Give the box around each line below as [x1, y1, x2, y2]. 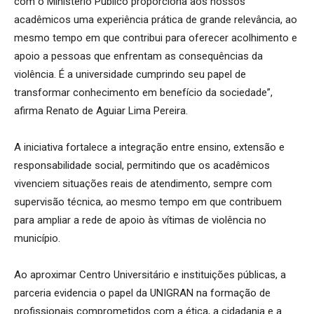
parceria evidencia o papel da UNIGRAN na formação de [14, 286, 271, 299]
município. [14, 231, 60, 245]
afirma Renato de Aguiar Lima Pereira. [14, 104, 188, 117]
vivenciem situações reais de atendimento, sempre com [14, 177, 272, 190]
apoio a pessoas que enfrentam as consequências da [14, 49, 263, 62]
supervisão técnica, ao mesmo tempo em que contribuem [14, 195, 282, 208]
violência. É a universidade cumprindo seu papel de [14, 67, 246, 81]
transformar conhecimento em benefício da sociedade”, [14, 86, 273, 99]
